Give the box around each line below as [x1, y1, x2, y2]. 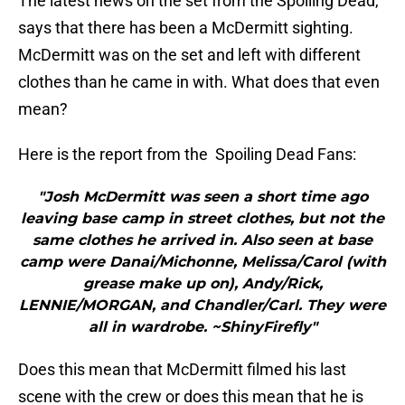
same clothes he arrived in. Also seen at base [33, 231, 372, 250]
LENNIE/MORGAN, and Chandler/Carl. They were [19, 297, 386, 315]
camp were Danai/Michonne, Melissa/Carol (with [19, 253, 386, 271]
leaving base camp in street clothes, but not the [21, 210, 384, 228]
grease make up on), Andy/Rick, [82, 275, 323, 293]
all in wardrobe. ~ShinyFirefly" [88, 318, 317, 336]
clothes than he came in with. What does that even [18, 72, 380, 92]
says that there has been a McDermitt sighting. [18, 18, 353, 38]
